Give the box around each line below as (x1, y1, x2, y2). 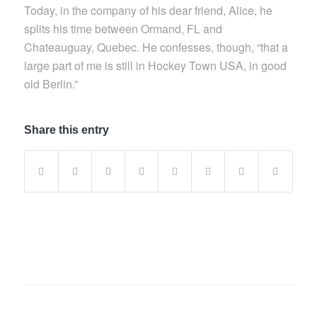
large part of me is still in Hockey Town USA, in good (23, 57, 287, 74)
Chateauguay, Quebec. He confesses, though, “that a (23, 38, 288, 55)
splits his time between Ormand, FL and (23, 20, 222, 37)
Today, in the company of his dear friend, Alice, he (23, 1, 272, 18)
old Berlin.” (23, 75, 78, 92)
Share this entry (23, 124, 109, 137)
